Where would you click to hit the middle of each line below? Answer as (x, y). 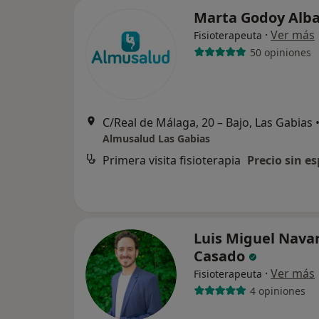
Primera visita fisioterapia (172, 160)
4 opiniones (277, 291)
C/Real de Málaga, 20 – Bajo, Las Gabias (208, 122)
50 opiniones (280, 52)
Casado (221, 256)
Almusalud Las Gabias (156, 138)
